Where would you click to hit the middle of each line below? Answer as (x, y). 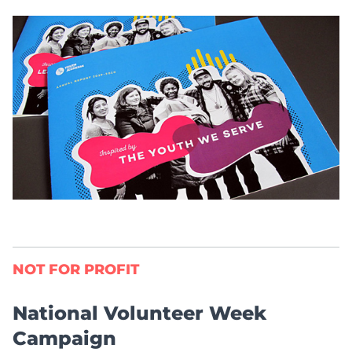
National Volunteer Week (139, 313)
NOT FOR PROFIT (76, 269)
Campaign (64, 338)
